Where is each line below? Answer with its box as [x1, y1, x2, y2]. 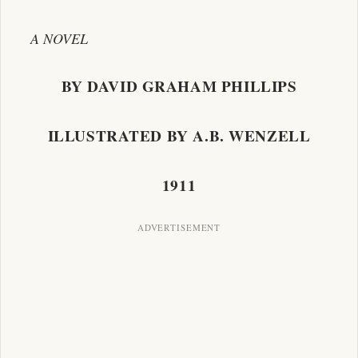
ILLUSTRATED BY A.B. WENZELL [47, 124, 311, 147]
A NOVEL [30, 29, 88, 48]
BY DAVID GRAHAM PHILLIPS [61, 74, 297, 97]
